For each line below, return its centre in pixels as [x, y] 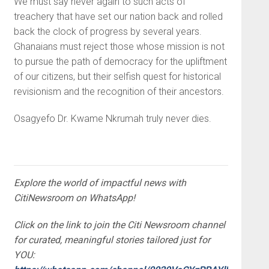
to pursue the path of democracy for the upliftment [120, 61]
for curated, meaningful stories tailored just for [112, 240]
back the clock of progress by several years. [107, 31]
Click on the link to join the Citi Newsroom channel [119, 225]
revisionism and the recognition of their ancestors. [119, 91]
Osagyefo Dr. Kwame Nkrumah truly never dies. [112, 118]
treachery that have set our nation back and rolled [118, 16]
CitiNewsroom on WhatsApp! [74, 198]
